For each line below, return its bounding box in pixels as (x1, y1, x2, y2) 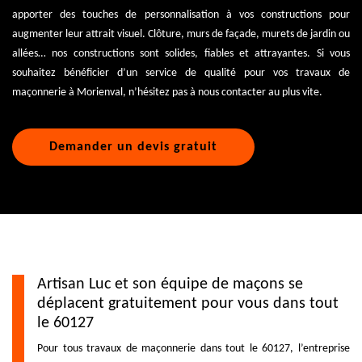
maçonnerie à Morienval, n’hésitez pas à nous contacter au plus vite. (12, 86, 322, 99)
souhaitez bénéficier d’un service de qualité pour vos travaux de (12, 66, 350, 79)
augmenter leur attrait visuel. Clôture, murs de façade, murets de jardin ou (12, 27, 350, 40)
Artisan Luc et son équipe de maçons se (37, 276, 303, 293)
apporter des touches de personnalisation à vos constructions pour (12, 8, 350, 21)
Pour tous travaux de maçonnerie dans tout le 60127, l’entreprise (37, 342, 350, 355)
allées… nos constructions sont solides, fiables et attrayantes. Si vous (12, 47, 350, 60)
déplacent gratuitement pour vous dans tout (37, 295, 339, 312)
